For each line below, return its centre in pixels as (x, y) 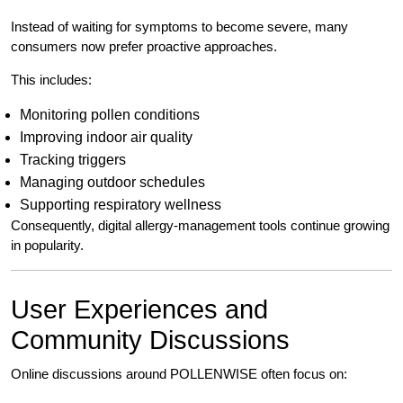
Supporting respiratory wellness (121, 205)
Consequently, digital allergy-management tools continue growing (200, 226)
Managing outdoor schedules (112, 183)
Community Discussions (150, 340)
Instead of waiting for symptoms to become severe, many (179, 27)
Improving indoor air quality (106, 138)
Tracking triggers (73, 160)
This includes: (51, 80)
